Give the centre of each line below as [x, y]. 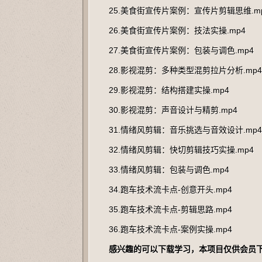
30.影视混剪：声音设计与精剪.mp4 [173, 110]
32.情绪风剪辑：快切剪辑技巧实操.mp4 [181, 150]
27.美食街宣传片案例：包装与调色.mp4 [181, 50]
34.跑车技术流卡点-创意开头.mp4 [170, 189]
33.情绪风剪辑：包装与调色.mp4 [169, 170]
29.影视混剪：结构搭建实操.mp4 [169, 90]
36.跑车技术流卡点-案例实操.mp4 [170, 229]
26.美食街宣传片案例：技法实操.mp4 [177, 30]
